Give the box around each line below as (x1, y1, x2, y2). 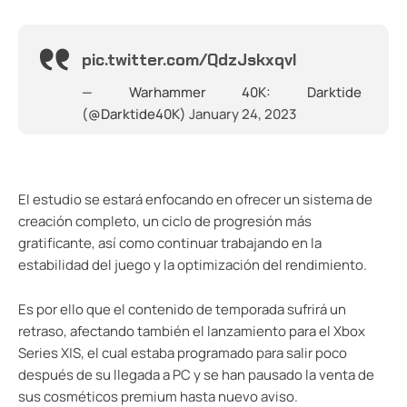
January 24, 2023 (189, 104, 296, 124)
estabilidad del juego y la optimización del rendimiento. (18, 254, 367, 274)
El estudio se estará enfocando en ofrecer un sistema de (18, 189, 372, 209)
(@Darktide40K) (82, 104, 189, 124)
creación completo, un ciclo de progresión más (18, 211, 312, 231)
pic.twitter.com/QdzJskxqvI (82, 48, 297, 71)
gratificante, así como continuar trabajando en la (18, 233, 322, 253)
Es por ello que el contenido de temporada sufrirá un (18, 299, 346, 319)
